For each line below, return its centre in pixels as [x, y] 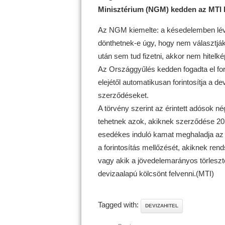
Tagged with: [119, 205]
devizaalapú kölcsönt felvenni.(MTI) [156, 173]
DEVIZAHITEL [161, 206]
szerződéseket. [123, 95]
